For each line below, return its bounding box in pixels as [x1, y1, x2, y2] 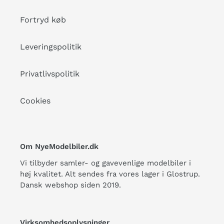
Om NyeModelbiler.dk [20, 142, 98, 151]
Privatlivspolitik [20, 69, 79, 79]
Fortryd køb [20, 15, 66, 25]
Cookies [20, 96, 50, 106]
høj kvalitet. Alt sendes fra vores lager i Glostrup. [20, 169, 200, 178]
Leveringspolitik [20, 42, 81, 52]
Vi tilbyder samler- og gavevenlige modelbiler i [20, 158, 191, 167]
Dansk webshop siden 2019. [20, 180, 121, 189]
